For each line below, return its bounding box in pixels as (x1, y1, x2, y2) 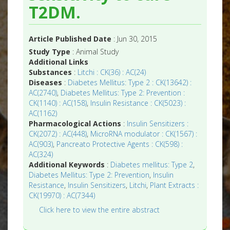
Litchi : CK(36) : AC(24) (78, 67, 146, 78)
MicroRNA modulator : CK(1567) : (90, 129, 198, 139)
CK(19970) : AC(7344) (29, 190, 95, 201)
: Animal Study (70, 47, 119, 57)
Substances (29, 67, 72, 78)
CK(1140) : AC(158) (29, 98, 87, 108)
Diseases (29, 78, 63, 88)
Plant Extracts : (150, 180, 199, 190)
